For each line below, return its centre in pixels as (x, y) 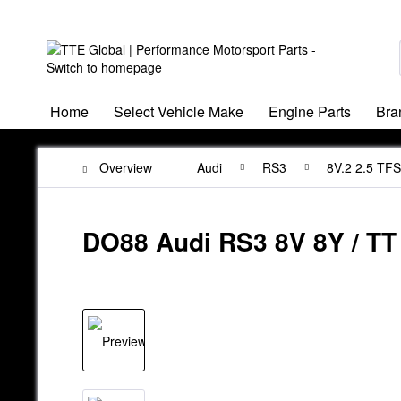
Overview (126, 167)
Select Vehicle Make (179, 111)
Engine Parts (310, 111)
